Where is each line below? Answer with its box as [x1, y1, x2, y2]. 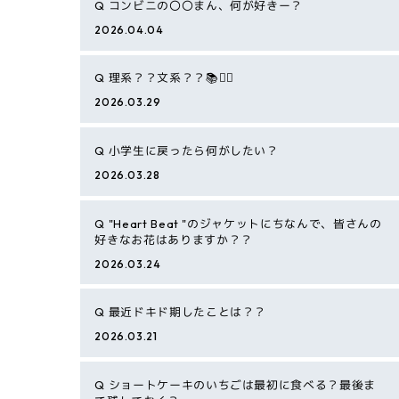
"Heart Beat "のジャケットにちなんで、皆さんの [105, 216, 382, 231]
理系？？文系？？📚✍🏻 [105, 70, 234, 85]
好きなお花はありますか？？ [94, 232, 253, 247]
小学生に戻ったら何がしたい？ [105, 143, 279, 159]
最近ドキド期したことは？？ [105, 305, 267, 320]
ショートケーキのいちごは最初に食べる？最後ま [105, 377, 376, 392]
